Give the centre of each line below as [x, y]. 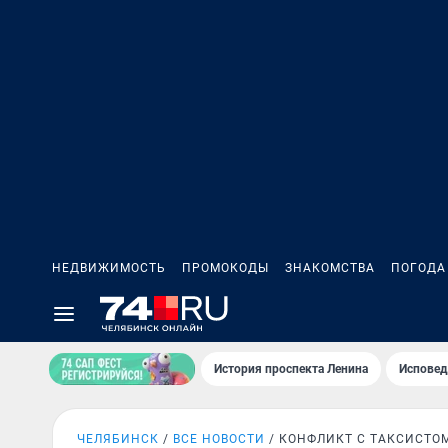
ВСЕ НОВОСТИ [219, 439]
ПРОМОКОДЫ [225, 268]
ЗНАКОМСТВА [330, 268]
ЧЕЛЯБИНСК [118, 439]
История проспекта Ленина [291, 369]
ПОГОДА [418, 268]
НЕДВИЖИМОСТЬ [109, 268]
